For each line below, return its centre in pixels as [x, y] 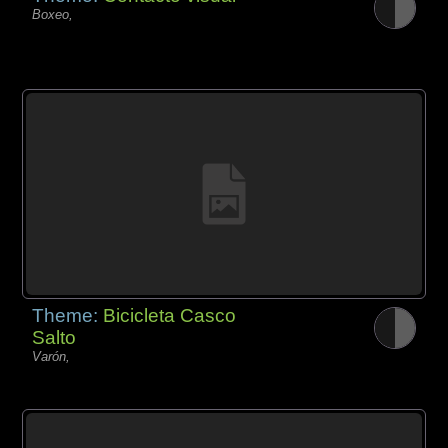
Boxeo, [53, 15]
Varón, [51, 357]
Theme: [68, 316]
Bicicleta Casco [170, 316]
